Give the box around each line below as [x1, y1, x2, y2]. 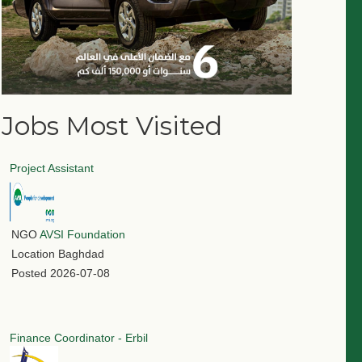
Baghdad [58, 247, 104, 261]
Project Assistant [10, 162, 94, 175]
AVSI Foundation [40, 228, 125, 242]
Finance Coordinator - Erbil [10, 331, 148, 345]
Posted [11, 267, 47, 280]
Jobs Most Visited [2, 111, 222, 141]
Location [11, 247, 55, 261]
